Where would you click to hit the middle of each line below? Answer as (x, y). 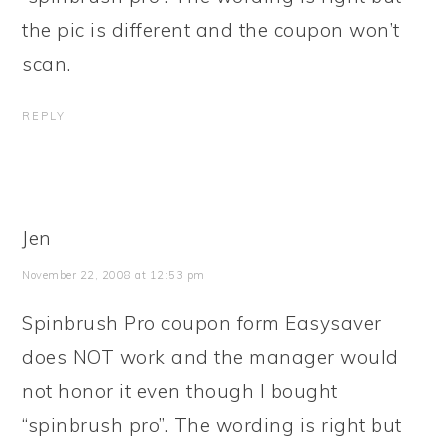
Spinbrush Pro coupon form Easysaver (202, 323)
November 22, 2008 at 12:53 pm (113, 275)
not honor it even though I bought (180, 391)
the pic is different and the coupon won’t (211, 30)
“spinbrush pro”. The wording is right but (212, 425)
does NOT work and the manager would (210, 357)
